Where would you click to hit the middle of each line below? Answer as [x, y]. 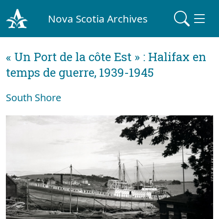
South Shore [33, 98]
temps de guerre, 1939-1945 [80, 72]
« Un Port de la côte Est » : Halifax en [106, 57]
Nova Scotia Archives [98, 18]
